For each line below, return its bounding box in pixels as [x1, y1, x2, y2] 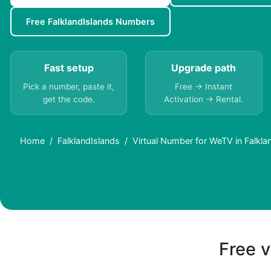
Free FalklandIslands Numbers [26, 16, 155, 27]
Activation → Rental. [164, 94, 244, 105]
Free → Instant [175, 82, 233, 92]
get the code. [42, 94, 95, 105]
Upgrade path [171, 62, 237, 74]
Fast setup [44, 62, 94, 74]
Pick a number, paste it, [23, 82, 115, 92]
